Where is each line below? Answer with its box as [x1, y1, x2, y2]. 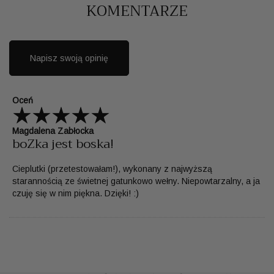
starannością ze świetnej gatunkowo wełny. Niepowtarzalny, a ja [12, 176, 260, 186]
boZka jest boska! [12, 133, 114, 155]
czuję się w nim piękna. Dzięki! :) [12, 188, 139, 198]
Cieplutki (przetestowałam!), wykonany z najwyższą [12, 163, 212, 174]
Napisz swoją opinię [30, 53, 108, 63]
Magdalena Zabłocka [12, 125, 94, 136]
